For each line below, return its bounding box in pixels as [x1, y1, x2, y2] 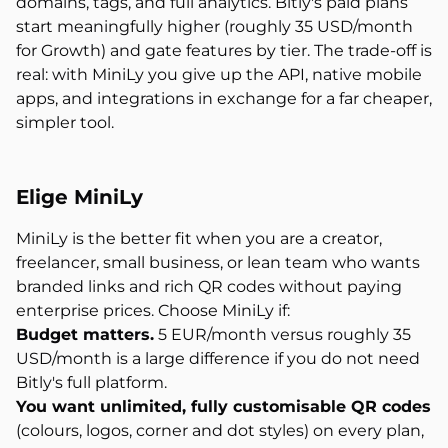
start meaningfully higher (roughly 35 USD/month [16, 17, 413, 36]
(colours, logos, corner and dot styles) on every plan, [16, 421, 424, 440]
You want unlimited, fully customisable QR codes [16, 397, 431, 416]
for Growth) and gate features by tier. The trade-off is [16, 41, 432, 60]
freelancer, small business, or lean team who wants [16, 253, 420, 272]
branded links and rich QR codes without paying [16, 277, 402, 296]
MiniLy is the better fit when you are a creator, [16, 229, 382, 248]
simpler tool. [16, 113, 114, 132]
